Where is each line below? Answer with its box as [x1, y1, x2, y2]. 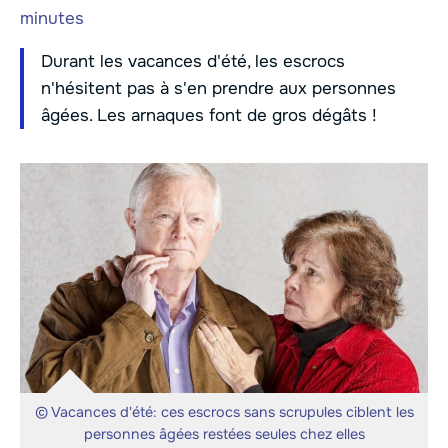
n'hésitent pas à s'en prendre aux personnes [41, 78, 396, 100]
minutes [20, 8, 84, 30]
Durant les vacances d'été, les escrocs [41, 51, 345, 73]
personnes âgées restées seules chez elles [83, 424, 365, 443]
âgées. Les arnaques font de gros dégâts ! [41, 105, 377, 127]
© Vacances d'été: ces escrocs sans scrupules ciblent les [34, 402, 414, 421]
